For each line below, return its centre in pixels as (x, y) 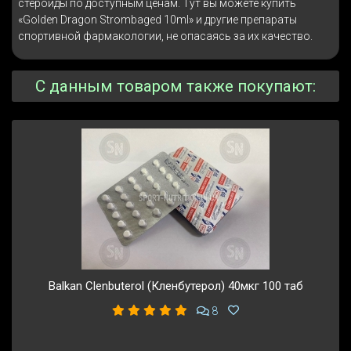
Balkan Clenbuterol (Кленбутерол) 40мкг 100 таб (175, 286)
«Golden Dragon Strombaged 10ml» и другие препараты (157, 20)
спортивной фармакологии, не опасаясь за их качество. (165, 36)
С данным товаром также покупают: (175, 87)
